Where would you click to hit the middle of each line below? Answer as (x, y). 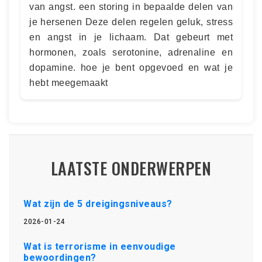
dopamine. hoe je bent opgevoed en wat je (131, 67)
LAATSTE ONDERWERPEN (131, 168)
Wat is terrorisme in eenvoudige (100, 246)
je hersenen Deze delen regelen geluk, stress (131, 22)
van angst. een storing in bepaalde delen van (131, 6)
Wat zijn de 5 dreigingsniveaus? (98, 204)
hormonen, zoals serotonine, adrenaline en (131, 52)
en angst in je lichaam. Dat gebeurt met (131, 37)
